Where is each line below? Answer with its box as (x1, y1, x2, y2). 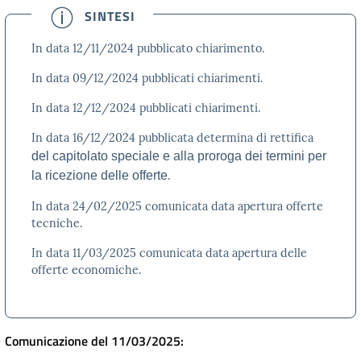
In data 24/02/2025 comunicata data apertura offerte (31, 199, 323, 214)
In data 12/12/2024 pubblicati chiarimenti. (31, 101, 261, 116)
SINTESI (85, 6, 136, 26)
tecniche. (31, 216, 83, 231)
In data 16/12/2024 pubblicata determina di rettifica (31, 131, 313, 146)
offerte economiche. (31, 263, 142, 278)
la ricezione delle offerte (31, 168, 168, 183)
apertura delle (232, 246, 307, 261)
